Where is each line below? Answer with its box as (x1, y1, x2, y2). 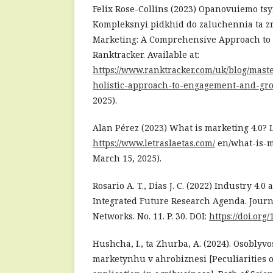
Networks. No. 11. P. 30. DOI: (93, 210, 209, 222)
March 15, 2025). (93, 152, 161, 164)
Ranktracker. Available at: (93, 48, 199, 60)
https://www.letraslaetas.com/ (93, 136, 215, 149)
